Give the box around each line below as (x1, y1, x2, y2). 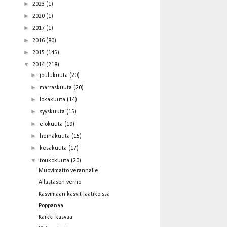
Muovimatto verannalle (38, 167, 98, 174)
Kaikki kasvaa (38, 214, 72, 220)
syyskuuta (40, 108, 67, 115)
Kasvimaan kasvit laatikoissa (38, 191, 110, 197)
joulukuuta (40, 72, 70, 79)
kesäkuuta (40, 145, 69, 152)
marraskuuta (40, 84, 74, 91)
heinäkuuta (40, 133, 72, 139)
